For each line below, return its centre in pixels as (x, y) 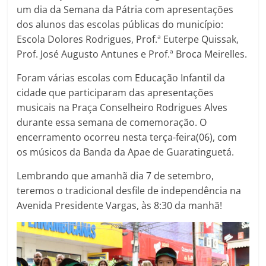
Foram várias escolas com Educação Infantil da (121, 78)
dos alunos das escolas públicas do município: (120, 25)
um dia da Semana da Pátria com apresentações (125, 10)
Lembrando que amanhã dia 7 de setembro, (115, 176)
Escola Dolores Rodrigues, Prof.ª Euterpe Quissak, (128, 39)
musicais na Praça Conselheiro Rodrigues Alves (122, 108)
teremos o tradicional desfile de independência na (129, 191)
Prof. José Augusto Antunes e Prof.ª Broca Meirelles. (132, 54)
